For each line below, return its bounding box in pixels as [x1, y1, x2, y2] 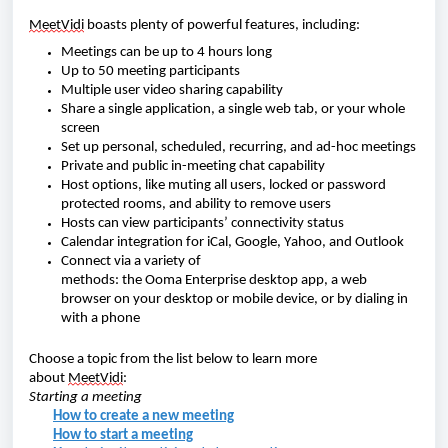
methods [61, 273, 115, 288]
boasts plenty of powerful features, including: [84, 18, 360, 33]
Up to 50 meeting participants [61, 64, 240, 79]
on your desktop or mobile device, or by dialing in [111, 292, 408, 307]
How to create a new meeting [53, 409, 234, 424]
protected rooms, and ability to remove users [61, 197, 331, 212]
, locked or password [262, 178, 386, 193]
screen [61, 121, 100, 136]
